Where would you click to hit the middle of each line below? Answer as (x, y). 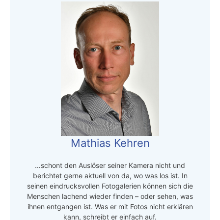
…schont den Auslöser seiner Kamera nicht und (110, 165)
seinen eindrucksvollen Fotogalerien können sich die (110, 186)
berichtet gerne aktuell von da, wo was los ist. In (110, 175)
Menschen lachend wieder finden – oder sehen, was (110, 196)
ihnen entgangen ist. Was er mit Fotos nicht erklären (110, 206)
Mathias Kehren (110, 143)
